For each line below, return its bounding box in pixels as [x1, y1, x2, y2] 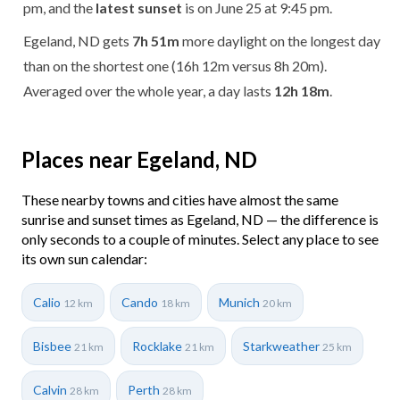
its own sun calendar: [21, 249, 147, 267]
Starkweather [243, 337, 322, 354]
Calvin [33, 381, 70, 397]
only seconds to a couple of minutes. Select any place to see [21, 229, 379, 247]
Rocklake [132, 337, 185, 354]
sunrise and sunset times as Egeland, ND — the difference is [21, 210, 379, 228]
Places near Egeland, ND [21, 146, 257, 172]
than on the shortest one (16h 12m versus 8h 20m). [23, 56, 327, 74]
